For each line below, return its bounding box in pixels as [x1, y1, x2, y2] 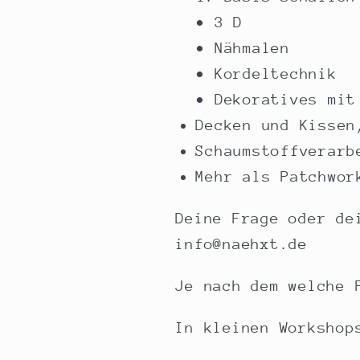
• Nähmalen [195, 39, 290, 56]
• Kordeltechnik [195, 64, 337, 82]
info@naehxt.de [175, 235, 317, 252]
